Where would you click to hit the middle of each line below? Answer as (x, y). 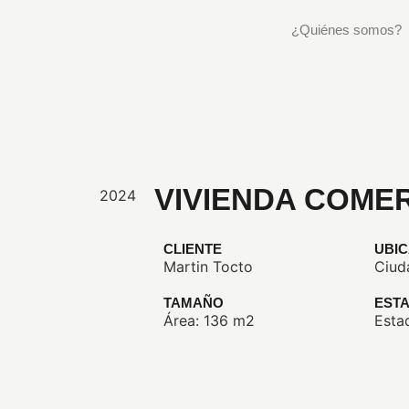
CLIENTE (193, 249)
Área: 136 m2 (210, 320)
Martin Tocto (209, 267)
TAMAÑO (194, 303)
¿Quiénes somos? (346, 30)
